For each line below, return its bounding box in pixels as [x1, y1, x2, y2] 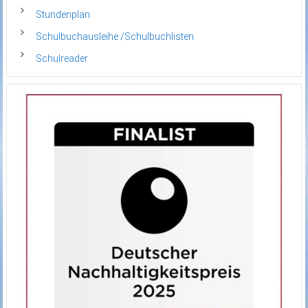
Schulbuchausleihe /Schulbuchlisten [35, 31, 194, 42]
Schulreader [35, 53, 88, 64]
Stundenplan [35, 9, 90, 20]
